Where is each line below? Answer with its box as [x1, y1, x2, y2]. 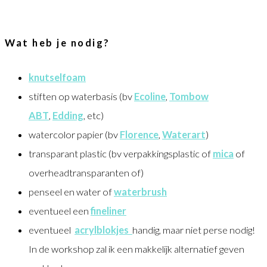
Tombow [169, 91, 209, 103]
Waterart [162, 129, 206, 141]
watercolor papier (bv [29, 129, 120, 141]
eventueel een [29, 205, 91, 217]
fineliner [91, 205, 126, 217]
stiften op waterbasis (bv [29, 91, 134, 103]
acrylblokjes [74, 224, 132, 236]
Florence [120, 129, 159, 141]
